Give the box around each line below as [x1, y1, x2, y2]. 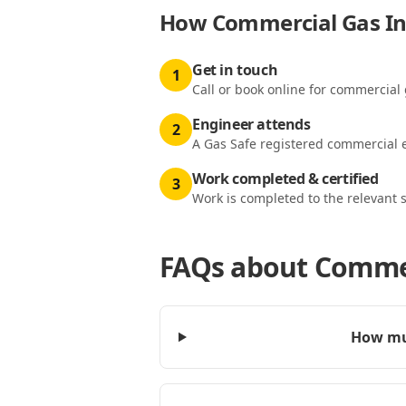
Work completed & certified [192, 169, 379, 188]
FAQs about [159, 248, 314, 285]
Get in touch [192, 60, 278, 80]
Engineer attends [192, 114, 311, 134]
